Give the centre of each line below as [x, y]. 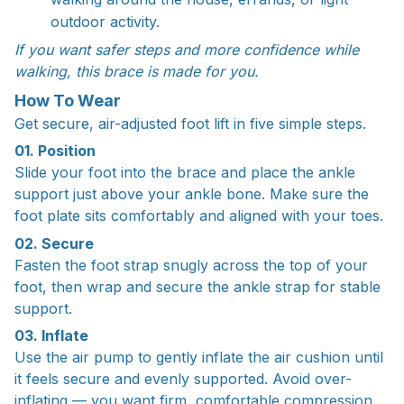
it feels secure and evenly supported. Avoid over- [183, 379]
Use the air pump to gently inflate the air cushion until [199, 358]
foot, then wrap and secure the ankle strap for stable [197, 286]
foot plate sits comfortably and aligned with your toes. [199, 216]
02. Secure [54, 243]
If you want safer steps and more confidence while [187, 50]
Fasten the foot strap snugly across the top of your [191, 265]
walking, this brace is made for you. [137, 72]
